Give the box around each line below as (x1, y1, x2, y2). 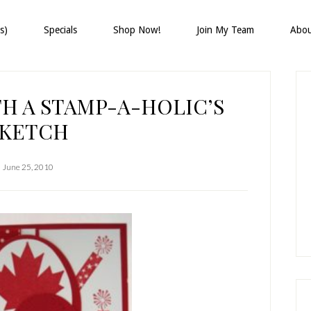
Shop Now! (113, 24, 160, 35)
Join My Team (196, 24, 254, 35)
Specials (44, 24, 77, 35)
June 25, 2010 (2, 162, 53, 172)
